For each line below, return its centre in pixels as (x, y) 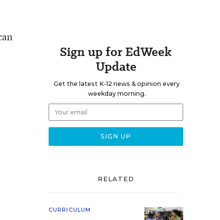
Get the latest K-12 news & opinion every (117, 84)
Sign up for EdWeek (116, 52)
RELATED (116, 179)
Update (116, 67)
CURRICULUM (70, 210)
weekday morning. (117, 94)
